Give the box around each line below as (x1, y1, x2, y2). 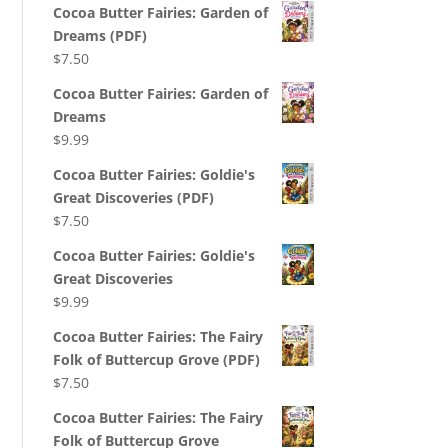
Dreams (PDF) (53, 26, 148, 45)
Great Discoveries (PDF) (53, 188, 215, 207)
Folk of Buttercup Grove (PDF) (53, 350, 261, 369)
